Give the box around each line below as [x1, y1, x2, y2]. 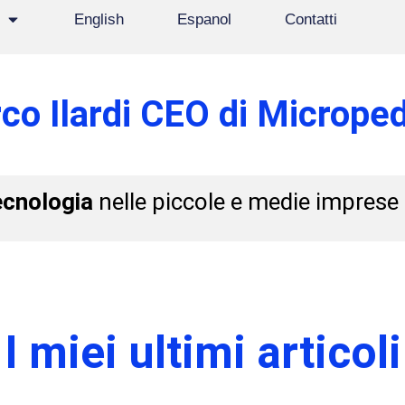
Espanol [176, 11, 231, 28]
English [73, 11, 124, 28]
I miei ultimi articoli [4, 326, 401, 380]
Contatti [284, 11, 337, 28]
